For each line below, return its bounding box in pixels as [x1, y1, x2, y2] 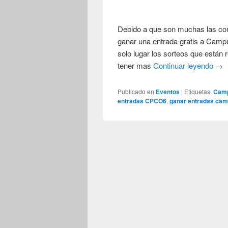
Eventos [156, 87, 180, 96]
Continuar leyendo [153, 60, 216, 71]
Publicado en [118, 87, 155, 96]
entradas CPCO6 [118, 96, 167, 105]
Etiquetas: [184, 87, 212, 96]
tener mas [118, 60, 154, 71]
